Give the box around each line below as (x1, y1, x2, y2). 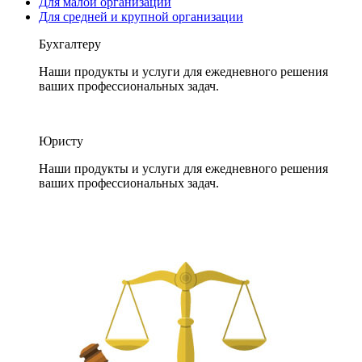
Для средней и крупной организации (39, 10, 243, 23)
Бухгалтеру (39, 37, 101, 51)
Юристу (39, 134, 83, 148)
